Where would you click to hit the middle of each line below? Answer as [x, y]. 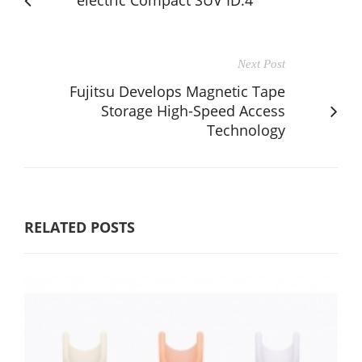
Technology [246, 130]
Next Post [261, 63]
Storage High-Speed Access [193, 110]
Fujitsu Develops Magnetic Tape [177, 91]
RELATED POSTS [80, 227]
